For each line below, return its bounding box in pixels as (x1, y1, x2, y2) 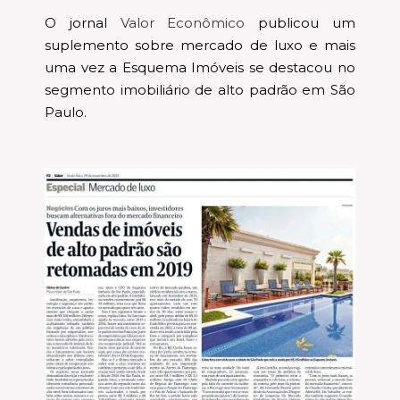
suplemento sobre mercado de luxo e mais (45, 37, 355, 54)
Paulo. (45, 104, 87, 121)
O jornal (56, 14, 121, 31)
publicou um (245, 14, 356, 31)
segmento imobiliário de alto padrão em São (45, 81, 355, 98)
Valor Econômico (120, 14, 246, 31)
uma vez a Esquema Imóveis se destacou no (45, 59, 355, 76)
